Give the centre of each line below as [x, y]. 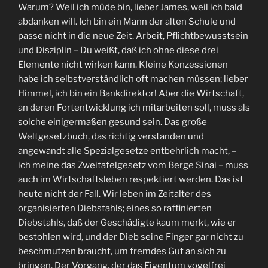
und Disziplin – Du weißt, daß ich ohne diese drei [118, 50]
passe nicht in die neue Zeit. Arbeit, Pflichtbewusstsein [133, 36]
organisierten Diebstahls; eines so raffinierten [115, 208]
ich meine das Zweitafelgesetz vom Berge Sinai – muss [133, 165]
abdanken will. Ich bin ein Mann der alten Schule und [127, 21]
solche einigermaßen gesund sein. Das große [112, 122]
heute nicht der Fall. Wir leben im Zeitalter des [115, 194]
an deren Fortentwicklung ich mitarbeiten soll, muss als [134, 107]
